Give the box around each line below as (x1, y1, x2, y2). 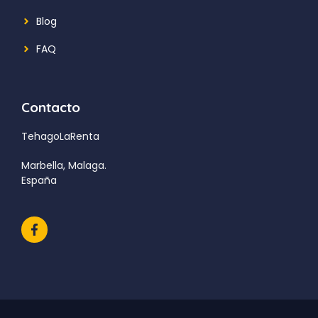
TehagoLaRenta (21, 128, 99, 143)
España (21, 172, 57, 187)
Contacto (21, 98, 80, 116)
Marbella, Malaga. (21, 158, 106, 172)
